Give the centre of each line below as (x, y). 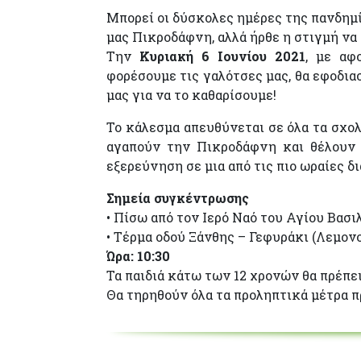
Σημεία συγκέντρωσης (178, 198)
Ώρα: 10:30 (138, 256)
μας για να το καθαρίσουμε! (191, 95)
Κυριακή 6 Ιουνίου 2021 (222, 56)
